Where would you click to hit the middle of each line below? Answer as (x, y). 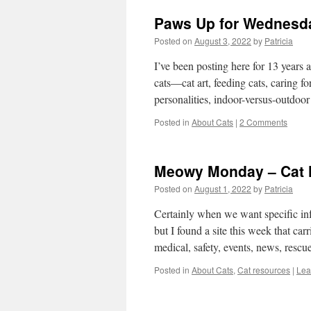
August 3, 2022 (223, 41)
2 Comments (263, 122)
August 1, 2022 (223, 188)
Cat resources (264, 270)
